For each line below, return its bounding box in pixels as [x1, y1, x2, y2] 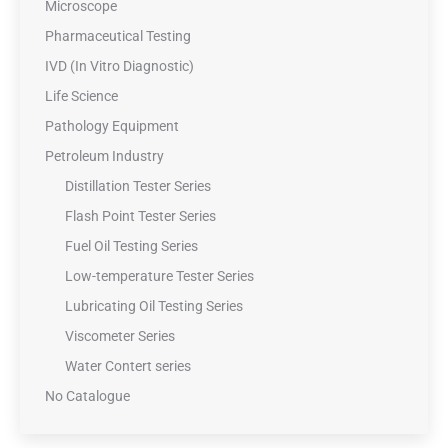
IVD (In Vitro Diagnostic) [45, 58, 194, 74]
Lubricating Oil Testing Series [65, 298, 243, 314]
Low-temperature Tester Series [65, 268, 254, 284]
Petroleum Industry [45, 148, 164, 164]
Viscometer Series [65, 328, 175, 344]
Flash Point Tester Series [65, 208, 216, 224]
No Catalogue [45, 388, 130, 404]
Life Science [45, 88, 118, 104]
